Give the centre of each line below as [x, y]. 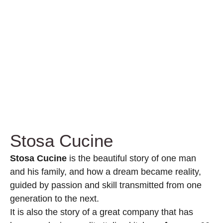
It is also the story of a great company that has [102, 212]
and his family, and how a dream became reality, [106, 172]
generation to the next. [55, 199]
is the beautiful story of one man [131, 159]
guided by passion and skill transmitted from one [106, 185]
